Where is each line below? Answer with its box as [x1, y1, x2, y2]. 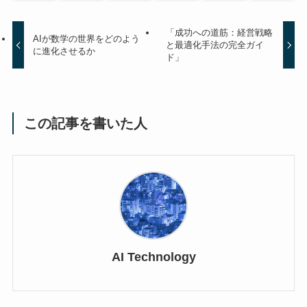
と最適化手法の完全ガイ [165, 39, 264, 50]
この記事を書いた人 [24, 116, 148, 132]
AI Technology [111, 249, 196, 264]
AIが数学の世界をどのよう [33, 33, 140, 44]
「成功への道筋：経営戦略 [165, 27, 273, 38]
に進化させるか [33, 45, 96, 56]
